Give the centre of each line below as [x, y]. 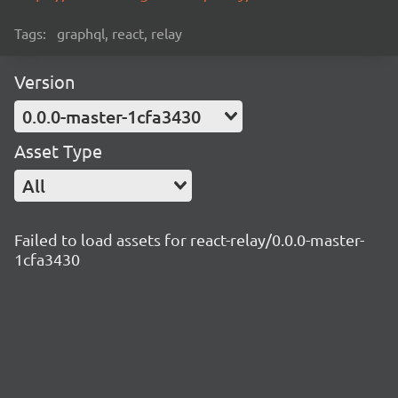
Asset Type [58, 151]
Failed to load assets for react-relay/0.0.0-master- [189, 239]
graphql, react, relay [119, 33]
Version [44, 81]
